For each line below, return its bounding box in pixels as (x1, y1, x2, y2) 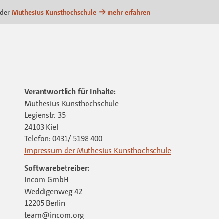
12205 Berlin (24, 197, 65, 208)
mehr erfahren (107, 7, 150, 16)
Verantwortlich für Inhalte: (24, 86, 116, 96)
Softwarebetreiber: (24, 162, 89, 173)
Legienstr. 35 (24, 109, 66, 120)
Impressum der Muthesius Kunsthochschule (24, 145, 171, 155)
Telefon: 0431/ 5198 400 (24, 133, 102, 143)
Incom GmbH (24, 174, 69, 184)
